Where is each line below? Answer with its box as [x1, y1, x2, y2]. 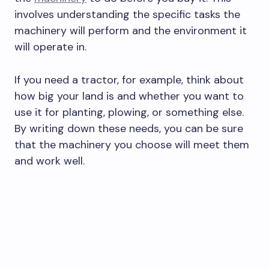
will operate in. [14, 39, 89, 54]
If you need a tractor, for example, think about [14, 72, 244, 87]
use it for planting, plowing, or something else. [14, 104, 244, 119]
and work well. [14, 153, 85, 168]
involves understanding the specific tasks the [14, 7, 240, 22]
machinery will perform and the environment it [14, 23, 247, 38]
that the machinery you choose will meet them [14, 137, 249, 152]
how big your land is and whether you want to [14, 88, 244, 103]
